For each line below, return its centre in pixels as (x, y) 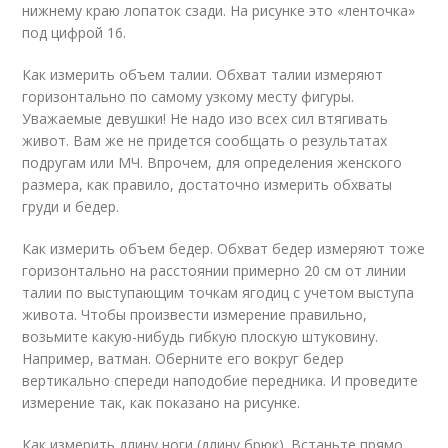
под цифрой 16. (74, 32)
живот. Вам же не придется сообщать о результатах (205, 140)
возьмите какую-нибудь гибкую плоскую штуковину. (200, 336)
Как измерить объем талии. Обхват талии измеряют (203, 74)
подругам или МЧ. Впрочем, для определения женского (212, 162)
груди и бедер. (71, 206)
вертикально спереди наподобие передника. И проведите (220, 380)
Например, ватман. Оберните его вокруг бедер (183, 358)
